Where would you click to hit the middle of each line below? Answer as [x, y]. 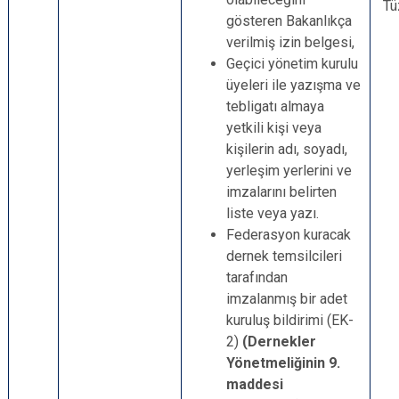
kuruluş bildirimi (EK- [290, 320]
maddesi [255, 384]
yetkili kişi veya [274, 128]
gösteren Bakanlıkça [289, 21]
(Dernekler [279, 342]
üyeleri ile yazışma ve [293, 85]
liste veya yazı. [273, 213]
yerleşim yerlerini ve [289, 171]
